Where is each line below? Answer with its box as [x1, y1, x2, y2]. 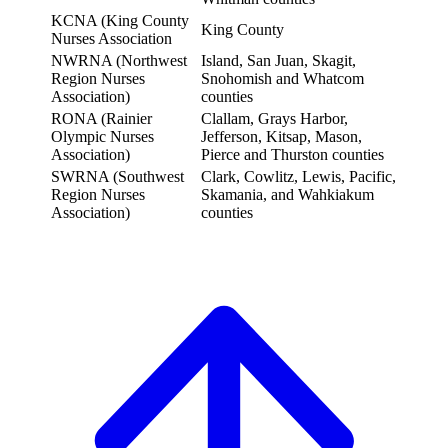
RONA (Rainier [51, 110, 152, 128]
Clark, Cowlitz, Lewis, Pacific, [201, 168, 396, 186]
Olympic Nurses [51, 128, 154, 146]
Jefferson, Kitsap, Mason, [201, 128, 362, 146]
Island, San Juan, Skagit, [201, 52, 356, 70]
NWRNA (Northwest [51, 52, 187, 70]
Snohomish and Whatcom [201, 70, 364, 88]
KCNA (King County [51, 12, 189, 30]
